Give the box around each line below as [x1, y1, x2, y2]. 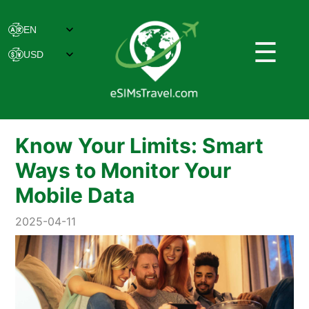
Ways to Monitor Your [15, 158, 232, 183]
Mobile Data [15, 183, 135, 208]
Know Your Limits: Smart [15, 133, 264, 159]
